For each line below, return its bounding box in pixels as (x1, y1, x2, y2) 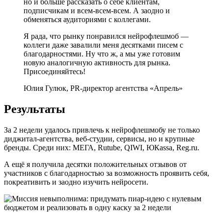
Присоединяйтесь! (24, 67, 85, 76)
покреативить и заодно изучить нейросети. (4, 177, 148, 186)
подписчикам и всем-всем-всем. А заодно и (24, 6, 170, 15)
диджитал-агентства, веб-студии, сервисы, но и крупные (4, 134, 194, 143)
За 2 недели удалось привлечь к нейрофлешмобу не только (4, 125, 200, 134)
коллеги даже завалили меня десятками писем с (24, 41, 183, 50)
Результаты (4, 102, 65, 115)
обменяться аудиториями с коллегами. (24, 15, 151, 24)
